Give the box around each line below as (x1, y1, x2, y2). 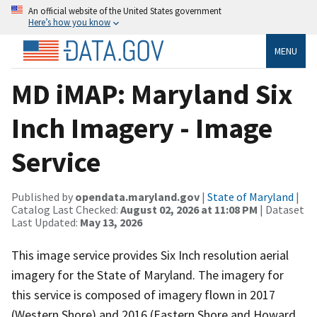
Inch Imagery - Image (11, 110, 272, 146)
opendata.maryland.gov (75, 189, 200, 204)
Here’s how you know (28, 16, 110, 28)
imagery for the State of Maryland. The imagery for (11, 266, 284, 283)
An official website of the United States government (28, 5, 221, 16)
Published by (11, 189, 75, 204)
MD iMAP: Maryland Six (11, 76, 293, 112)
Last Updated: (11, 214, 80, 229)
